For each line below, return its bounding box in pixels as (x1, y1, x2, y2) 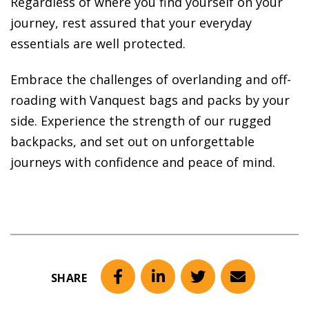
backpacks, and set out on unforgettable (10, 133, 255, 150)
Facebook (117, 276, 184, 297)
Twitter (197, 276, 250, 297)
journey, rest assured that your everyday (10, 14, 252, 32)
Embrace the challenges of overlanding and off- (10, 71, 291, 88)
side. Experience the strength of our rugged (10, 112, 271, 130)
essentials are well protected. (10, 35, 186, 52)
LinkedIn (157, 276, 219, 297)
